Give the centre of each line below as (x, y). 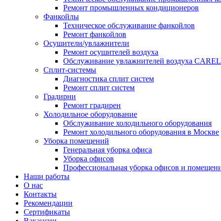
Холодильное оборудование (90, 114)
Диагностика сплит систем (109, 79)
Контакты (40, 194)
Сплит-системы (70, 70)
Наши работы (47, 176)
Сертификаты (47, 212)
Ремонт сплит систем (99, 88)
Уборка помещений (76, 141)
